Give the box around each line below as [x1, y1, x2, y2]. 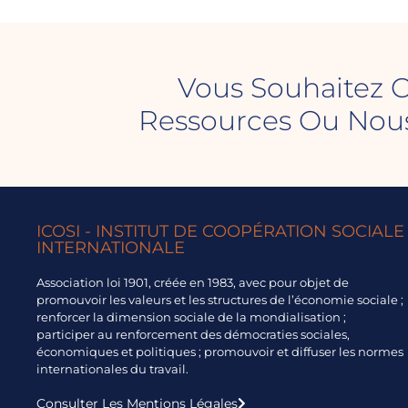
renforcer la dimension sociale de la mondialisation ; [36, 309, 346, 324]
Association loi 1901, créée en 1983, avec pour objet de [36, 274, 349, 290]
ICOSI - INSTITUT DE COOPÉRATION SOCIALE [36, 220, 404, 241]
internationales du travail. [36, 361, 191, 376]
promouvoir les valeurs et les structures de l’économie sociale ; [36, 291, 403, 307]
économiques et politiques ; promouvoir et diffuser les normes [36, 343, 403, 359]
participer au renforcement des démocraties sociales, [36, 326, 350, 342]
